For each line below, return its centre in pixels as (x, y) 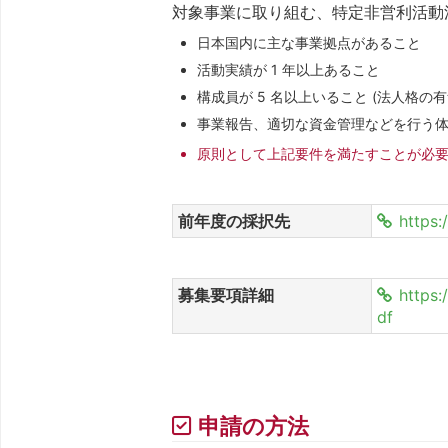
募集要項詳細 (226, 294)
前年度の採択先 (234, 220)
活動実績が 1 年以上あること (289, 69)
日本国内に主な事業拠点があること (309, 42)
